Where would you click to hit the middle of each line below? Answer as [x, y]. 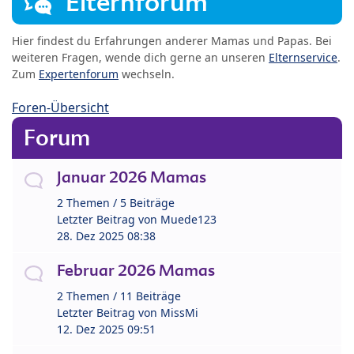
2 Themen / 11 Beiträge [119, 296]
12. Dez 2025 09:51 [106, 330]
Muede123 [188, 220]
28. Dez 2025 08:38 [106, 236]
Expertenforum [79, 74]
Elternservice [303, 58]
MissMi [179, 313]
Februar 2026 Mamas [136, 271]
